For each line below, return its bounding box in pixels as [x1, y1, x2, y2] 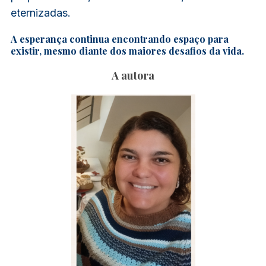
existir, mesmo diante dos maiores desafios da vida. [10, 45, 244, 58]
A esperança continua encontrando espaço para [10, 33, 229, 46]
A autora [112, 68, 154, 83]
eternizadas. [10, 7, 71, 20]
